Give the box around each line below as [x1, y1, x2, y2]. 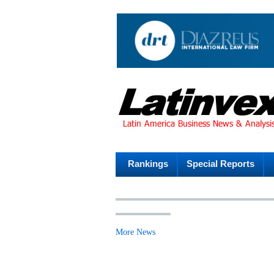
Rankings [128, 158, 168, 169]
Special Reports [187, 158, 254, 169]
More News [116, 228, 155, 237]
